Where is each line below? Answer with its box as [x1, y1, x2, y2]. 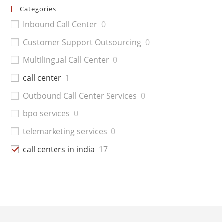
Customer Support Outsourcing [23, 36, 142, 48]
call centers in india [23, 143, 95, 155]
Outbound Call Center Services [23, 90, 137, 101]
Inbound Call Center [23, 18, 98, 30]
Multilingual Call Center [23, 54, 110, 65]
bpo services [23, 108, 70, 119]
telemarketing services [23, 125, 108, 137]
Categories [20, 4, 56, 13]
